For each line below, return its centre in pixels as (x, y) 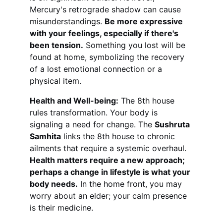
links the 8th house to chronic (119, 136)
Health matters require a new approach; (108, 160)
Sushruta (173, 124)
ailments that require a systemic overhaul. (109, 148)
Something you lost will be (136, 45)
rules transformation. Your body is (95, 112)
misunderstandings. (67, 21)
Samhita (45, 136)
